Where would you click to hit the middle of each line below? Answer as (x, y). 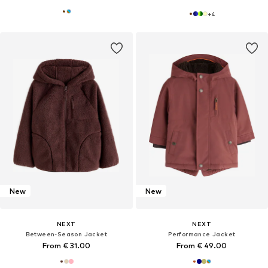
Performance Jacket (202, 234)
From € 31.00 (66, 246)
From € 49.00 (202, 246)
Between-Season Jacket (66, 234)
